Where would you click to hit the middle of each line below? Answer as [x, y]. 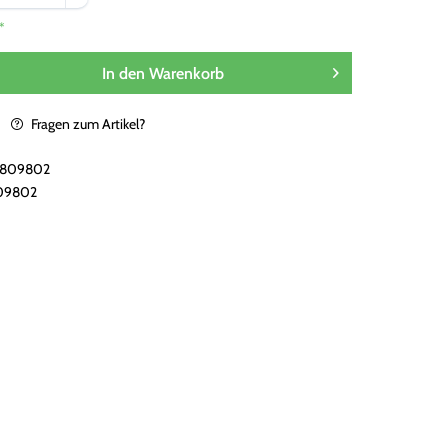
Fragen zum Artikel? [86, 124]
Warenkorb [186, 73]
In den [123, 73]
